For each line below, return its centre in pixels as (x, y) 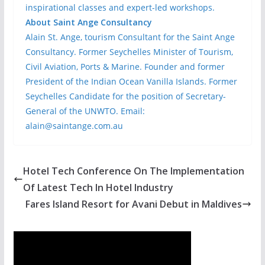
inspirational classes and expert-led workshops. (120, 7)
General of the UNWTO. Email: (85, 111)
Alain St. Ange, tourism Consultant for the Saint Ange (130, 37)
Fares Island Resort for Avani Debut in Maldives (134, 204)
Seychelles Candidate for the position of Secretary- (125, 96)
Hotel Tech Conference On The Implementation (133, 171)
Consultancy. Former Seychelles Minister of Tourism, (129, 52)
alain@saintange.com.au (74, 126)
